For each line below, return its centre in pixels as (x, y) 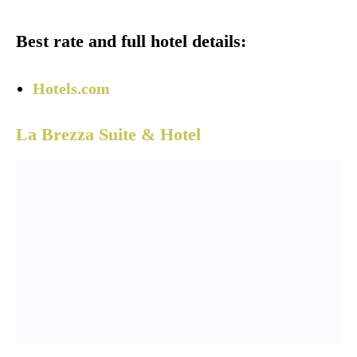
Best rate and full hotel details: (131, 41)
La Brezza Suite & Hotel (108, 135)
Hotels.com (71, 89)
